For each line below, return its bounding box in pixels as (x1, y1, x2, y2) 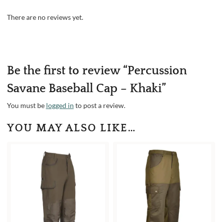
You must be (6, 101, 46, 110)
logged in (46, 101, 74, 110)
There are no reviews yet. (6, 12, 83, 21)
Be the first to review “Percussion (6, 64, 187, 77)
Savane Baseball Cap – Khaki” (6, 82, 166, 95)
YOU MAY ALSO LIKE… (6, 121, 136, 134)
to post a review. (73, 101, 125, 110)
